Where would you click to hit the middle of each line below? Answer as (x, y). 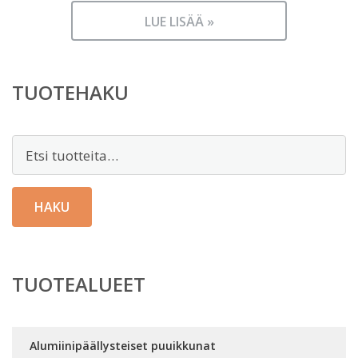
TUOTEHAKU (70, 92)
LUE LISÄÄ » (179, 22)
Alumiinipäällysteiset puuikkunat (123, 346)
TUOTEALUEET (79, 284)
